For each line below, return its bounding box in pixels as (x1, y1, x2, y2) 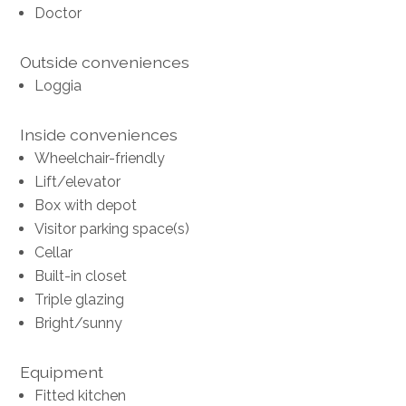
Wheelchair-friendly (34, 149, 166, 167)
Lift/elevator (34, 172, 121, 190)
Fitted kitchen (34, 386, 127, 404)
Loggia (34, 76, 82, 94)
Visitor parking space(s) (34, 219, 190, 237)
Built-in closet (34, 266, 128, 285)
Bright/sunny (34, 314, 123, 332)
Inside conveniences (20, 124, 179, 144)
